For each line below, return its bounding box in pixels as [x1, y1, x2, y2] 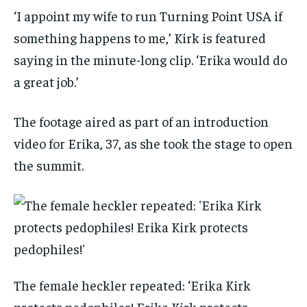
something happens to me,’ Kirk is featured [14, 29, 266, 47]
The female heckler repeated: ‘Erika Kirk [14, 276, 251, 294]
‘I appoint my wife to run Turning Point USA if [14, 7, 282, 25]
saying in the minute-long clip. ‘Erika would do [14, 51, 287, 69]
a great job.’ [14, 73, 79, 90]
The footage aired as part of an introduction [14, 112, 269, 130]
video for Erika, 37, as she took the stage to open [14, 134, 293, 152]
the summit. [14, 156, 84, 174]
